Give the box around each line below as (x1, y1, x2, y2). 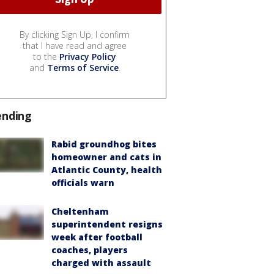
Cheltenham (51, 206, 109, 218)
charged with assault (51, 257, 151, 269)
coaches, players (51, 244, 128, 256)
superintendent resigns (51, 218, 163, 231)
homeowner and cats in (51, 151, 161, 163)
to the (33, 51, 59, 63)
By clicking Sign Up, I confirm (20, 29, 130, 41)
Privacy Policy (59, 51, 116, 63)
